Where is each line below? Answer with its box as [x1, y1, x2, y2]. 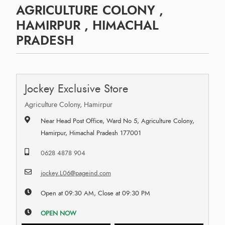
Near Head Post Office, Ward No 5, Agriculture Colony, [40, 116, 194, 126]
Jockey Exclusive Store [25, 80, 128, 96]
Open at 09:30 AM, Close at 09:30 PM [40, 188, 150, 198]
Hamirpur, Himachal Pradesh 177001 [40, 128, 141, 138]
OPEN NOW [40, 208, 76, 218]
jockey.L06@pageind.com [40, 168, 111, 178]
